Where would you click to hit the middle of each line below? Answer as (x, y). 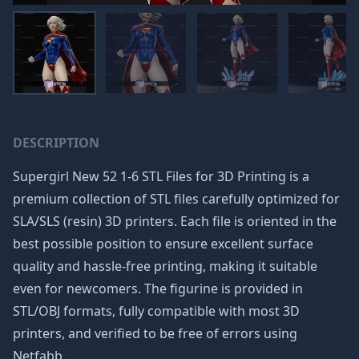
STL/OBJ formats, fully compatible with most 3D (156, 311)
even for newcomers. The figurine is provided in (158, 288)
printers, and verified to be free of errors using (155, 333)
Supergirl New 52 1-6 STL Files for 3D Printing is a (161, 176)
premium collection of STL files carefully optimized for (176, 199)
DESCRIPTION (56, 143)
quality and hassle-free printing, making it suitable (165, 266)
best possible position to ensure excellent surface (163, 244)
